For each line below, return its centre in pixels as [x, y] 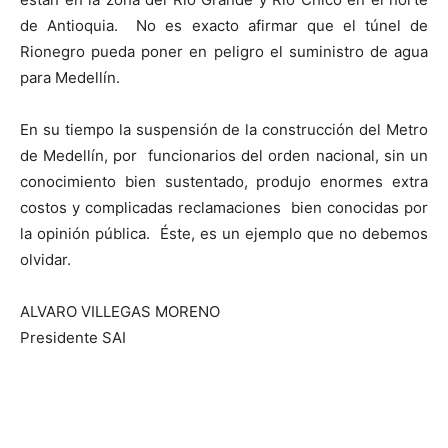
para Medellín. [70, 77]
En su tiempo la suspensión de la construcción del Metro [224, 129]
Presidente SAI [73, 337]
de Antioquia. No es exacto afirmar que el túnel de [224, 25]
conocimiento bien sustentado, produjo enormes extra [224, 181]
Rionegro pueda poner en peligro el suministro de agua [224, 51]
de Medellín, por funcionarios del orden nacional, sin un [224, 155]
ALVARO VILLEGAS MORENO [120, 311]
